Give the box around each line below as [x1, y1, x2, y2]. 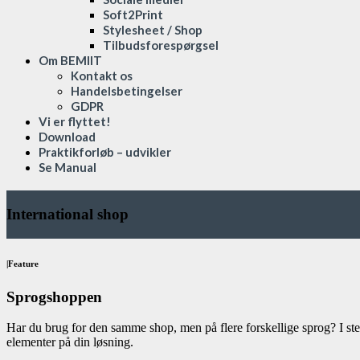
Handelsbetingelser [71, 84, 182, 98]
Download [39, 129, 96, 144]
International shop [6, 205, 129, 223]
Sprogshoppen [6, 288, 102, 305]
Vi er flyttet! [39, 114, 111, 129]
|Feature [6, 258, 39, 268]
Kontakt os [71, 68, 133, 83]
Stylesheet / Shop [103, 22, 202, 37]
